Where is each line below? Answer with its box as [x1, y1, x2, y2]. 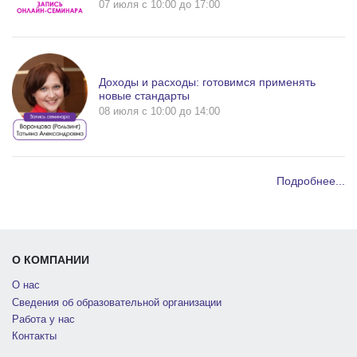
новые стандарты [99, 88, 190, 102]
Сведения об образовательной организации [12, 296, 222, 308]
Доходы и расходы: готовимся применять [99, 75, 316, 88]
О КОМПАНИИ [12, 253, 89, 267]
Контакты [12, 330, 57, 342]
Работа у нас [12, 313, 75, 325]
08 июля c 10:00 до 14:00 [99, 105, 220, 118]
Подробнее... [277, 175, 345, 188]
